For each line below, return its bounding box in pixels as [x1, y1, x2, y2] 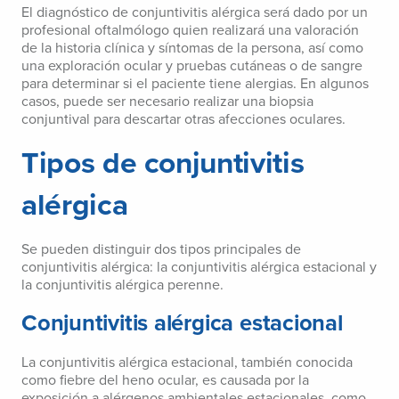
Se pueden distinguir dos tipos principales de [21, 240, 301, 259]
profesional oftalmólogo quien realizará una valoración [21, 21, 359, 40]
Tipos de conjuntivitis [21, 145, 305, 183]
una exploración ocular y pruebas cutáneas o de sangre [21, 57, 362, 76]
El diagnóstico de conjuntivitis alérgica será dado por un [21, 4, 368, 22]
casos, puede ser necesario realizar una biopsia [21, 93, 313, 111]
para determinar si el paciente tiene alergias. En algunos [21, 75, 369, 94]
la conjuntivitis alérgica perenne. [21, 276, 224, 295]
